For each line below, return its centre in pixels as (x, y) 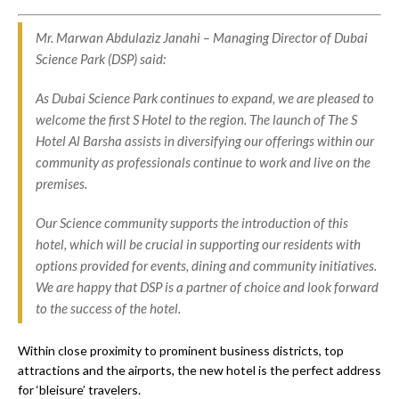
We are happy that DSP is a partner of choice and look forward (207, 286)
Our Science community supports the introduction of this (192, 222)
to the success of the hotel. (108, 308)
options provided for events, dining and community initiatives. (206, 265)
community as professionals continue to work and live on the (203, 162)
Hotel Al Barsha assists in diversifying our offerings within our (205, 140)
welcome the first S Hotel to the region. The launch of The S (196, 119)
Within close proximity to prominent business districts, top (181, 350)
